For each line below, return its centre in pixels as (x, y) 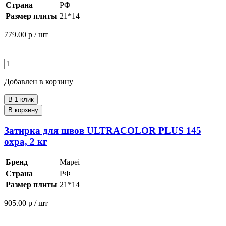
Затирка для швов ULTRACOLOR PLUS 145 (103, 130)
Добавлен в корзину (39, 82)
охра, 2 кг (26, 141)
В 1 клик (21, 100)
